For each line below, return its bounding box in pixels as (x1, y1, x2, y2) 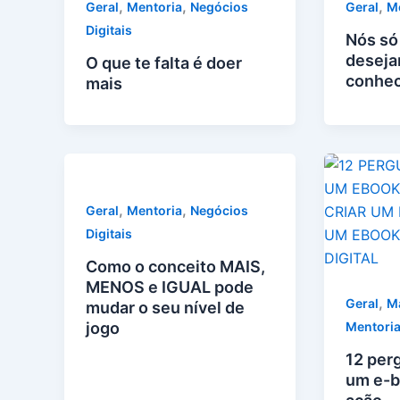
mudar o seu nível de (86, 297, 245, 317)
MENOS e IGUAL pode (86, 277, 254, 296)
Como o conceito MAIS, (86, 256, 265, 276)
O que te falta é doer (86, 54, 242, 73)
